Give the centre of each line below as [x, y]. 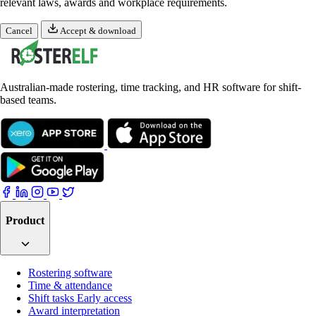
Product [25, 220]
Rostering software [70, 273]
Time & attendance [70, 286]
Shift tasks [53, 298]
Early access [104, 298]
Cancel [19, 30]
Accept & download [97, 30]
